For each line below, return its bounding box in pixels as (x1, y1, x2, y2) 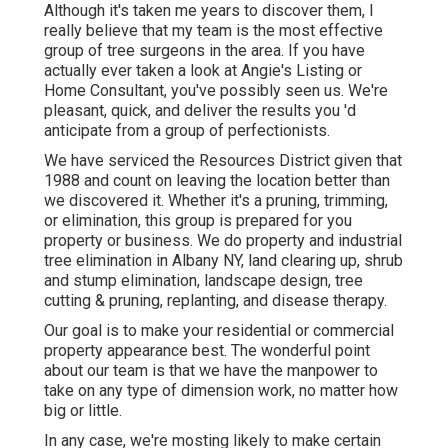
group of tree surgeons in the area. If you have (44, 41, 365, 61)
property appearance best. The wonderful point (44, 341, 370, 361)
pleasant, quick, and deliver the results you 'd (44, 101, 356, 121)
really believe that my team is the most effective (44, 21, 383, 41)
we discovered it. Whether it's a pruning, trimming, (44, 191, 388, 211)
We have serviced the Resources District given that (44, 151, 402, 171)
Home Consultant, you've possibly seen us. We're (44, 81, 388, 101)
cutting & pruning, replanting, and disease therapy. (44, 291, 387, 311)
